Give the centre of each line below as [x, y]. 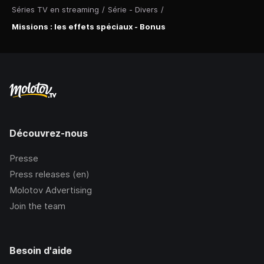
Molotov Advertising [51, 190]
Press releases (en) [49, 174]
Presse [24, 159]
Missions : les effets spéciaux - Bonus [89, 27]
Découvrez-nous [49, 133]
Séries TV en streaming [55, 10]
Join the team [37, 206]
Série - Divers [133, 10]
